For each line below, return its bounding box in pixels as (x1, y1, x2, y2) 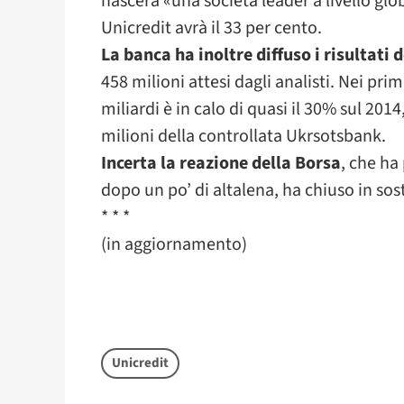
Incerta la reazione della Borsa (101, 151, 341, 176)
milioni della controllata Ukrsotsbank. (101, 124, 386, 149)
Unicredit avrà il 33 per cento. (101, 15, 322, 41)
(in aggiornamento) (101, 232, 247, 257)
